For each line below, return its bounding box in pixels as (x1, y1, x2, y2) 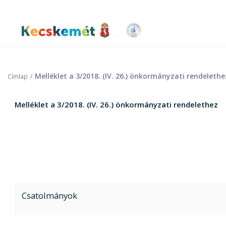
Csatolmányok (22, 190, 77, 201)
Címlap (8, 72, 28, 80)
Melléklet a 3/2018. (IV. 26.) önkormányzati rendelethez (15, 99, 218, 109)
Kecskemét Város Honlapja (22, 30, 182, 48)
